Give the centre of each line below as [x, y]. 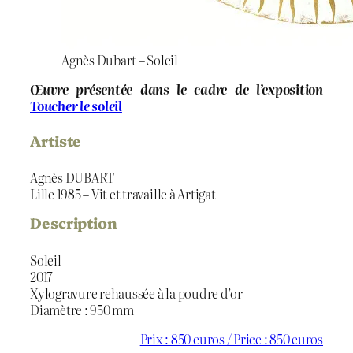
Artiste [56, 140]
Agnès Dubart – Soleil [120, 59]
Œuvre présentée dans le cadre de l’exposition [176, 89]
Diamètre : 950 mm [82, 309]
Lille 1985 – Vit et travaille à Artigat [123, 194]
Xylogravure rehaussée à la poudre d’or [136, 293]
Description [74, 223]
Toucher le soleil [76, 105]
